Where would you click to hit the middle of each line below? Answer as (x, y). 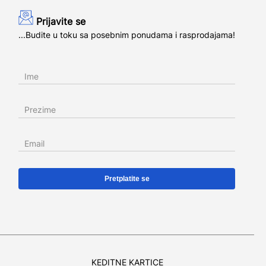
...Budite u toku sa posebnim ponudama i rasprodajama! (127, 34)
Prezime (40, 110)
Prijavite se (61, 21)
